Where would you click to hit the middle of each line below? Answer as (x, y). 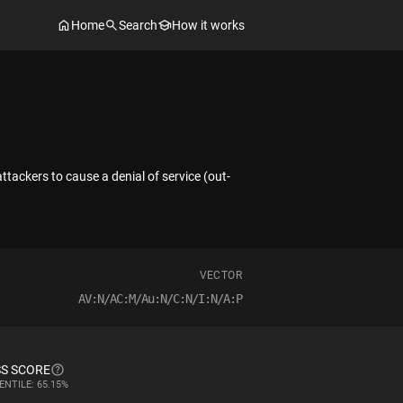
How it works (208, 25)
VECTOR (220, 275)
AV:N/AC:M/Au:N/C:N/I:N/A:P (160, 299)
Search (138, 25)
